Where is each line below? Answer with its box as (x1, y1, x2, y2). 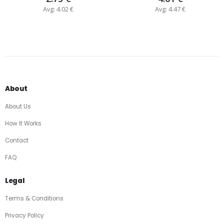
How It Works (5, 119, 41, 128)
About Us (5, 102, 31, 111)
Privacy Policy (5, 211, 44, 220)
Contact (5, 136, 28, 144)
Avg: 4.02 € (43, 4, 73, 13)
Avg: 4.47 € (155, 4, 185, 13)
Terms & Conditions (5, 194, 63, 203)
